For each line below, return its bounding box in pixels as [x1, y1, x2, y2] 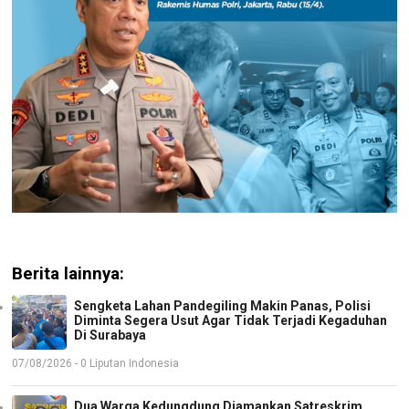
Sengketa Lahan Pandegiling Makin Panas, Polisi [74, 299, 372, 314]
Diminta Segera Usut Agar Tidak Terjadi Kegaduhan [74, 313, 388, 329]
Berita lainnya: [12, 263, 125, 284]
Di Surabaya [74, 328, 147, 343]
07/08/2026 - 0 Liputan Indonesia [12, 357, 180, 371]
